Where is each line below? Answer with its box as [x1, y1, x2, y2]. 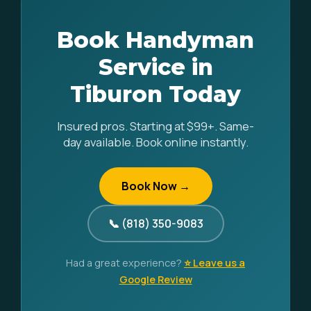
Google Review [119, 273, 192, 286]
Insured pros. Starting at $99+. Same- [57, 118, 254, 134]
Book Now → [121, 178, 190, 194]
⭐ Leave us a [184, 256, 245, 269]
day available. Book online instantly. [62, 134, 249, 150]
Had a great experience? [66, 256, 184, 269]
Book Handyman [57, 26, 254, 53]
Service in [98, 53, 213, 81]
